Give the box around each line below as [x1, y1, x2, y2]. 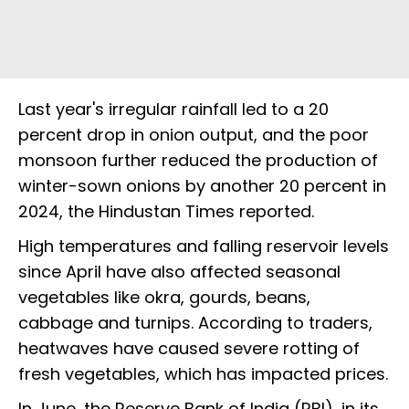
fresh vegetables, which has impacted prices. [18, 362, 388, 385]
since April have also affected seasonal [18, 259, 341, 283]
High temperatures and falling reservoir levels [18, 234, 389, 257]
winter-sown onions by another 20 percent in [18, 173, 386, 197]
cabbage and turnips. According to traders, [18, 310, 372, 334]
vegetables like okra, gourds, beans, [18, 285, 310, 309]
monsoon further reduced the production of [18, 148, 378, 172]
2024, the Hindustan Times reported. [18, 199, 314, 223]
